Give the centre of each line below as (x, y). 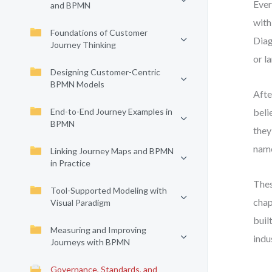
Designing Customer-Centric (105, 72)
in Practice (70, 163)
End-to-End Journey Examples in (111, 111)
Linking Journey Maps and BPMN (112, 151)
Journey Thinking (83, 45)
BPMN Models (77, 84)
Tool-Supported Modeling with (109, 190)
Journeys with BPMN (90, 242)
